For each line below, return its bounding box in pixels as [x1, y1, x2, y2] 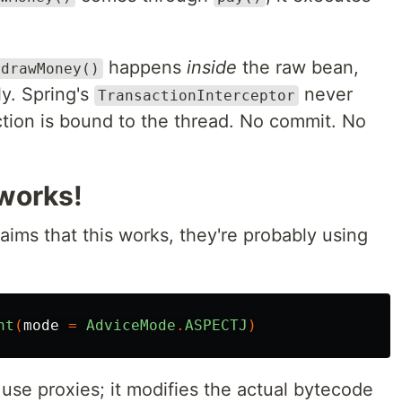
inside [187, 57, 237, 78]
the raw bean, [237, 57, 359, 78]
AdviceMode [86, 317, 176, 334]
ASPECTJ [185, 317, 248, 334]
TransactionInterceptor [98, 87, 295, 104]
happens [103, 57, 187, 78]
